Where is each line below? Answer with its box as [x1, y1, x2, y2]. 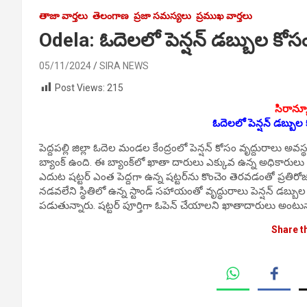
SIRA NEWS [99, 60, 149, 71]
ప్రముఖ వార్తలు [196, 10, 252, 21]
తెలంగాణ [93, 10, 129, 21]
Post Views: [55, 82, 105, 93]
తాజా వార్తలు [39, 10, 88, 21]
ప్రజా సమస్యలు [134, 10, 191, 21]
